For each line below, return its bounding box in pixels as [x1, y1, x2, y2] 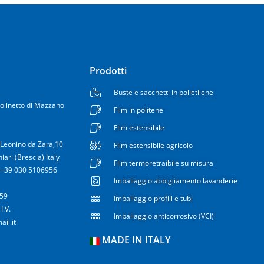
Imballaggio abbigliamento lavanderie [114, 176, 237, 186]
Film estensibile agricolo [114, 140, 193, 151]
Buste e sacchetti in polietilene [114, 87, 213, 98]
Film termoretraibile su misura [114, 158, 213, 169]
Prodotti [90, 64, 127, 78]
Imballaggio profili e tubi [114, 193, 193, 204]
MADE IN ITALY [100, 233, 170, 247]
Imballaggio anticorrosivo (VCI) [114, 211, 214, 222]
